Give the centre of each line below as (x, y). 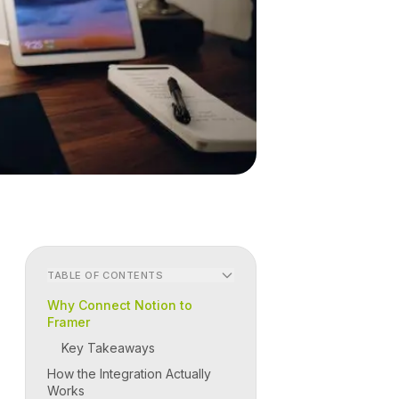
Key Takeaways (108, 348)
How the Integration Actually (129, 374)
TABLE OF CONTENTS (106, 275)
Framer (69, 322)
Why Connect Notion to (120, 305)
